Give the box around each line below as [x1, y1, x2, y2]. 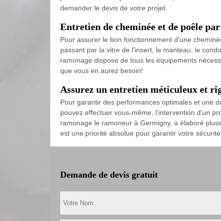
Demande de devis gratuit [60, 170, 158, 180]
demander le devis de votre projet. [60, 4, 167, 12]
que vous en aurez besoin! [60, 67, 143, 74]
